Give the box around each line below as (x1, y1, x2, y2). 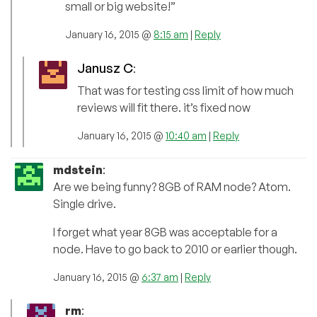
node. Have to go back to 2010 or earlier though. (53, 242, 297, 257)
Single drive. (53, 197, 116, 212)
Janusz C (77, 60, 133, 76)
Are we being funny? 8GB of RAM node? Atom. (53, 180, 291, 195)
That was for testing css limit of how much (77, 83, 294, 98)
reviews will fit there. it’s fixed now (77, 100, 250, 115)
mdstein (53, 163, 103, 178)
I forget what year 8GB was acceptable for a (53, 225, 277, 240)
